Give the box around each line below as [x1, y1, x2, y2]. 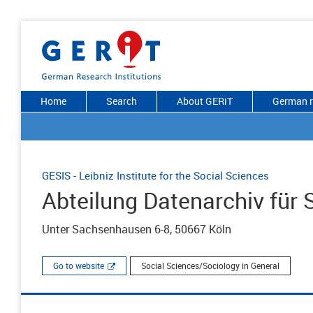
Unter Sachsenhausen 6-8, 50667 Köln [42, 221, 231, 237]
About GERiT [177, 94, 233, 108]
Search [106, 94, 137, 108]
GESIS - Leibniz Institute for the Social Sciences [42, 168, 269, 182]
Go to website [53, 260, 104, 271]
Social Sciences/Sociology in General [141, 260, 279, 271]
